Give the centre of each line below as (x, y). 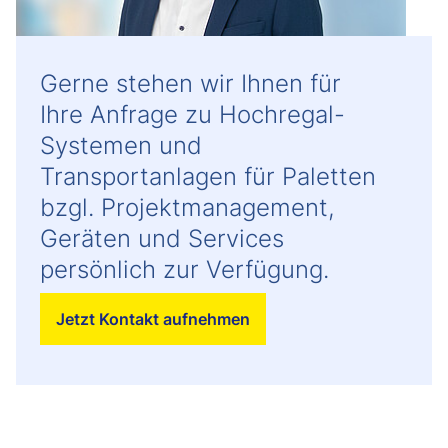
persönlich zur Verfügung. (184, 269)
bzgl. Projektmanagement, (187, 207)
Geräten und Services (162, 238)
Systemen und (121, 145)
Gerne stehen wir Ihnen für (190, 83)
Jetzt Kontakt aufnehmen (153, 318)
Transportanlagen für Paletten (208, 176)
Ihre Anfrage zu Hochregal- (192, 114)
